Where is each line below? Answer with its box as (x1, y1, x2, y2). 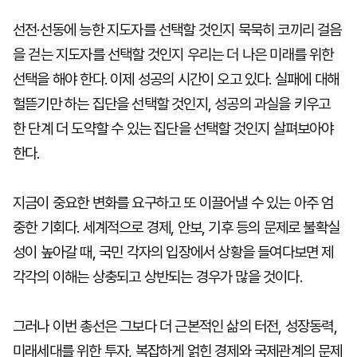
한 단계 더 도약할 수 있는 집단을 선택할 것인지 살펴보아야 (13, 120, 334, 138)
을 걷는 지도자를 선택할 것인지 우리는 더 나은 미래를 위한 (13, 45, 334, 64)
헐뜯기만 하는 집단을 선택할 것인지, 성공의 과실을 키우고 (13, 95, 331, 113)
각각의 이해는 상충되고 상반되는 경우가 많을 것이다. (13, 268, 302, 286)
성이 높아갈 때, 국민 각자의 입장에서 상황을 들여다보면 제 (13, 243, 334, 261)
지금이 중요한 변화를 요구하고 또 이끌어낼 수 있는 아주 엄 (13, 194, 334, 212)
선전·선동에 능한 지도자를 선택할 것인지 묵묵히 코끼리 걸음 (13, 21, 342, 39)
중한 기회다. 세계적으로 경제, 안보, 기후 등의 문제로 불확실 (13, 218, 340, 237)
